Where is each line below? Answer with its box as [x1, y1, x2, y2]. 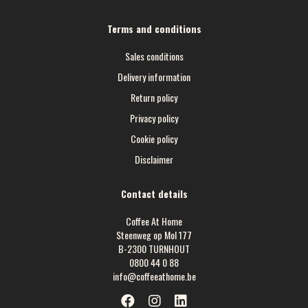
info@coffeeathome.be [112, 269, 196, 284]
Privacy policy [130, 111, 178, 126]
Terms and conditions [107, 21, 201, 36]
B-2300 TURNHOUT [118, 241, 190, 256]
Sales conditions [124, 49, 184, 64]
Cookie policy [131, 131, 177, 146]
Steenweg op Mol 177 [116, 228, 192, 243]
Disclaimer [135, 152, 173, 167]
